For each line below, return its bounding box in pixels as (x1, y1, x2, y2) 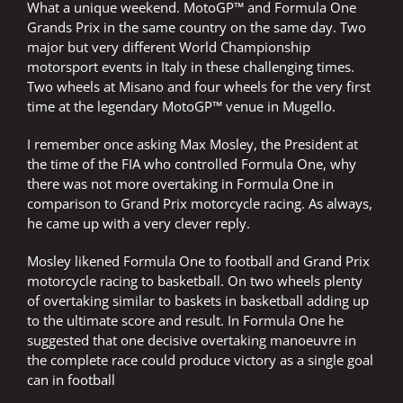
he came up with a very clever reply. (27, 214, 250, 233)
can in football (27, 371, 115, 390)
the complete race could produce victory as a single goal (27, 351, 373, 370)
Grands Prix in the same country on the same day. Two (27, 18, 366, 37)
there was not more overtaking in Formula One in (27, 175, 334, 193)
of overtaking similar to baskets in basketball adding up (27, 291, 369, 310)
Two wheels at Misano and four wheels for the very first (27, 77, 371, 96)
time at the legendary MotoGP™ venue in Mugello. (27, 97, 336, 116)
